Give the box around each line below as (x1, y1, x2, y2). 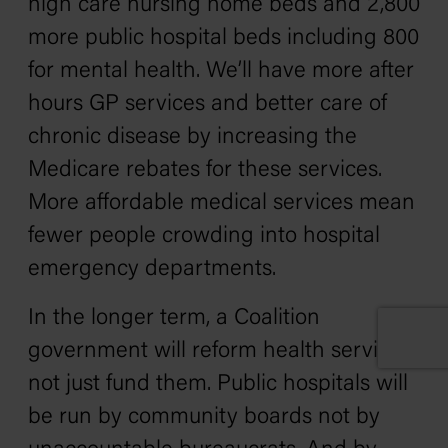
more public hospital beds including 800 (28, 27, 419, 50)
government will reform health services (28, 340, 411, 363)
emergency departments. (28, 258, 276, 281)
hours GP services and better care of (28, 93, 387, 116)
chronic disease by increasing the (28, 126, 357, 149)
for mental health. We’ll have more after (28, 60, 414, 83)
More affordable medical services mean (28, 192, 415, 215)
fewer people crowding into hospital (28, 225, 380, 248)
